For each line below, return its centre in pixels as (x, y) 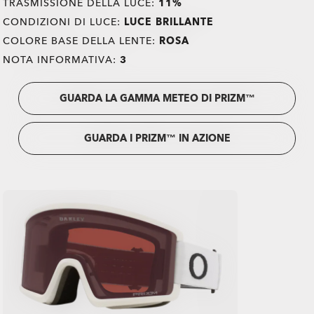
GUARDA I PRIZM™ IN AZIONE (157, 138)
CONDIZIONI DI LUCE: (64, 22)
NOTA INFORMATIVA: (62, 60)
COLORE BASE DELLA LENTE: (81, 41)
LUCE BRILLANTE (169, 22)
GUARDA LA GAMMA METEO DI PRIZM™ (157, 98)
